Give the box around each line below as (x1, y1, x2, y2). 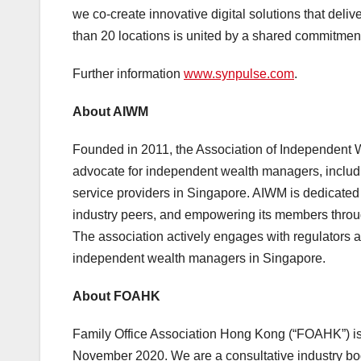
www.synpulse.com (184, 67, 294, 81)
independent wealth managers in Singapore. (73, 251, 326, 266)
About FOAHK (73, 289, 160, 304)
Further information (73, 67, 184, 81)
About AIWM (73, 105, 148, 119)
